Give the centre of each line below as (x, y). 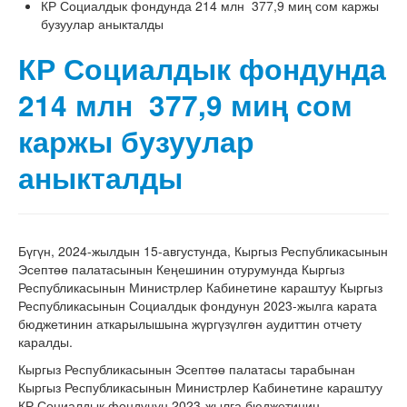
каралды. (45, 342)
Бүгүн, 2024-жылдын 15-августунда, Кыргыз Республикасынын (203, 251)
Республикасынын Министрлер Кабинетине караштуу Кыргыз (200, 287)
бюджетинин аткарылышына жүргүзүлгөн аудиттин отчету (190, 323)
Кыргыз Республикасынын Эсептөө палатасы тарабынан (187, 369)
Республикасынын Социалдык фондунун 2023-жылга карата (198, 305)
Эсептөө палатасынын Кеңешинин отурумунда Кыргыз (181, 269)
